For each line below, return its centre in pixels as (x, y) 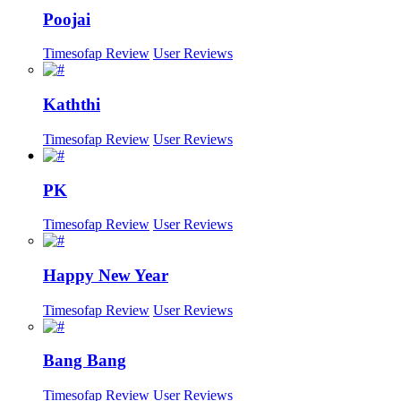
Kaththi (72, 105)
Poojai (67, 19)
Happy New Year (106, 275)
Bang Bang (85, 361)
